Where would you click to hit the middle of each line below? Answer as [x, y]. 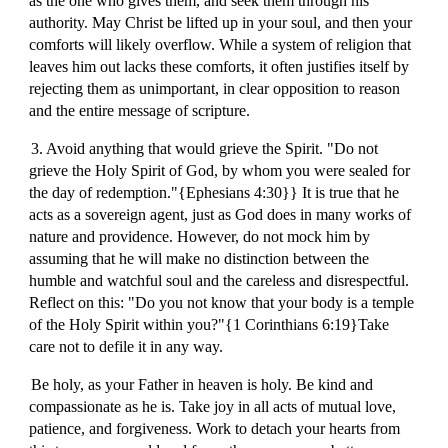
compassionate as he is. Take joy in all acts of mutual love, [213, 406]
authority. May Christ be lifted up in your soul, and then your [221, 22]
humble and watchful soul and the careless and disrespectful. [219, 280]
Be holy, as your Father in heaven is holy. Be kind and [201, 384]
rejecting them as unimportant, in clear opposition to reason [215, 88]
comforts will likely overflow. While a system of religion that [220, 44]
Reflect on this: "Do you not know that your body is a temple [222, 302]
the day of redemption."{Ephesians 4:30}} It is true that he [214, 192]
